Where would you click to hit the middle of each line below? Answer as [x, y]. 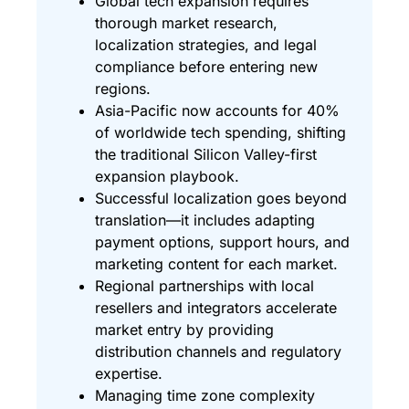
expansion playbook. [167, 177]
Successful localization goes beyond [221, 199]
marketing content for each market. [216, 264]
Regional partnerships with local [204, 286]
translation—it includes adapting [205, 220]
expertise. [129, 374]
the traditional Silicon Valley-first [206, 155]
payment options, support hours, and [222, 242]
